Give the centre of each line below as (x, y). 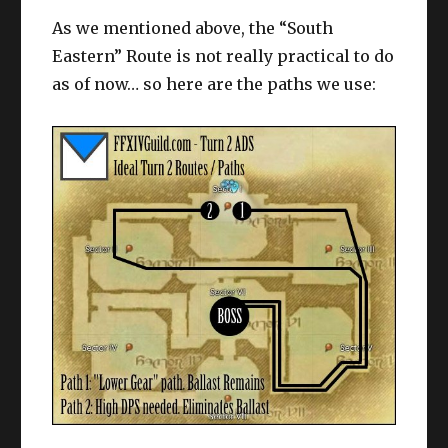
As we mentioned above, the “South (193, 27)
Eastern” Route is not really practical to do (223, 55)
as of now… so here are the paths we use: (214, 83)
